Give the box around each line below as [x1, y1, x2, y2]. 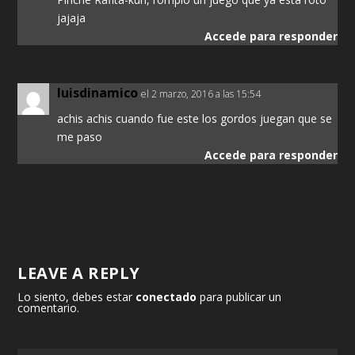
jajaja [57, 10, 86, 26]
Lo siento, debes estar [17, 289, 136, 305]
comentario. [17, 300, 80, 316]
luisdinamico [57, 84, 139, 102]
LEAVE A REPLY [17, 262, 140, 284]
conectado [136, 289, 197, 305]
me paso [57, 129, 103, 145]
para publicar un [197, 289, 282, 305]
